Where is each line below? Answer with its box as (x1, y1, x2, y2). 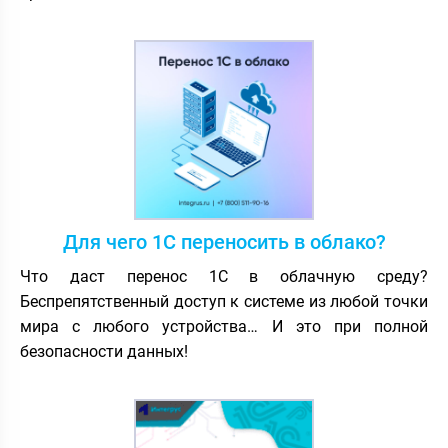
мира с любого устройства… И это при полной (20, 316, 428, 336)
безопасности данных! (20, 341, 188, 361)
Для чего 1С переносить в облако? (62, 229, 386, 254)
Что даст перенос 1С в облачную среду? (20, 266, 428, 286)
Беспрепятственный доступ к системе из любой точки (20, 291, 428, 311)
